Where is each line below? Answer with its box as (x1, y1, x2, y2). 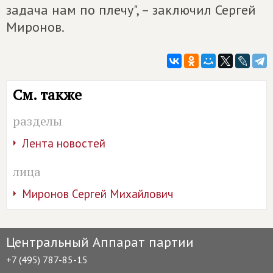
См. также (13, 85, 82, 104)
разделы (13, 113, 62, 129)
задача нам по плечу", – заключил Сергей (6, 1, 256, 18)
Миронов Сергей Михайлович (22, 186, 173, 201)
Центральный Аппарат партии (6, 233, 194, 250)
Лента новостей (22, 136, 105, 151)
